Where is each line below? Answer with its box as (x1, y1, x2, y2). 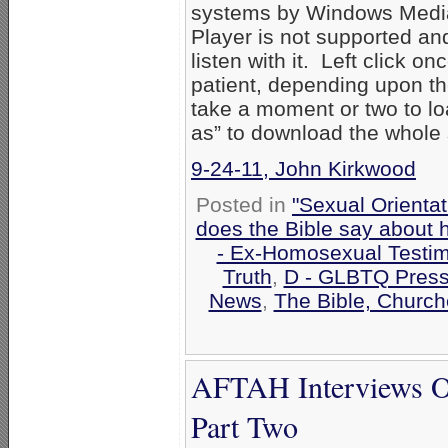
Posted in (196, 192, 292, 216)
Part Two (191, 405, 298, 446)
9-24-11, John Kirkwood (191, 156, 416, 180)
